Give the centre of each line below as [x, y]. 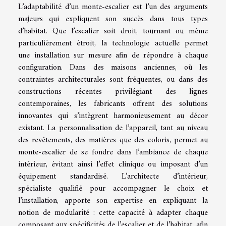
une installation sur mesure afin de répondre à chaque [113, 55]
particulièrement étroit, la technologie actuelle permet [113, 43]
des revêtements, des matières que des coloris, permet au [113, 140]
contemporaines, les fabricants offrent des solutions [113, 104]
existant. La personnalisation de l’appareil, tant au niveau [113, 128]
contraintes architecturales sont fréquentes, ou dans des [113, 79]
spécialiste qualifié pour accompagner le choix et [113, 188]
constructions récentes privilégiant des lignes [113, 92]
